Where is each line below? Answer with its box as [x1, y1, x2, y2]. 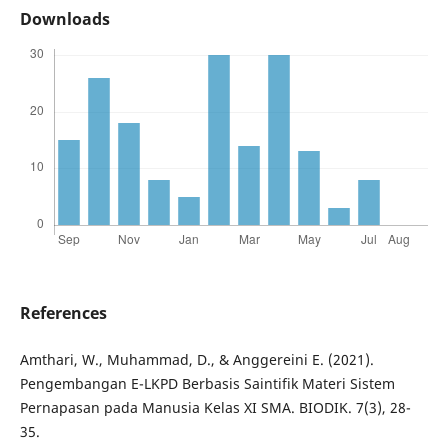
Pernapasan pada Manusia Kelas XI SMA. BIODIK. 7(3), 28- [19, 398, 411, 418]
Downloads [19, 8, 110, 31]
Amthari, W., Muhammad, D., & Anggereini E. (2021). [19, 350, 374, 370]
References [19, 302, 107, 325]
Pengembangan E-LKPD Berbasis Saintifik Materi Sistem [19, 374, 395, 394]
